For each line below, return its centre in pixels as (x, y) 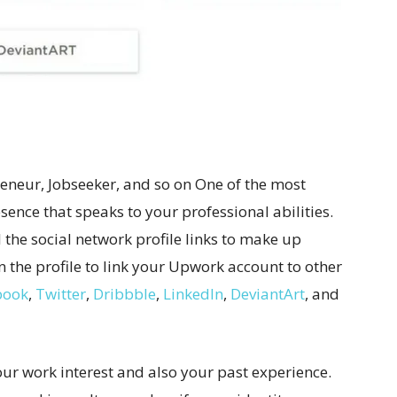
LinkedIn (193, 294)
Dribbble (125, 294)
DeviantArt (268, 294)
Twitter (61, 294)
